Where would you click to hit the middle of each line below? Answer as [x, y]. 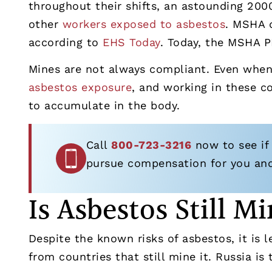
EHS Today [131, 42]
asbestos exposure [80, 87]
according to [66, 42]
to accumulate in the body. [104, 106]
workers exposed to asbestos [144, 24]
